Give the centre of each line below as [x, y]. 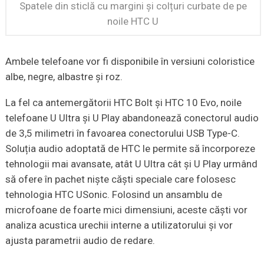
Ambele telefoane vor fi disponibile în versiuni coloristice [130, 61]
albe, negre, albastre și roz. [64, 76]
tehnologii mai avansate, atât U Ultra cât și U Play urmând [131, 164]
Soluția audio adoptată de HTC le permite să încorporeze [130, 148]
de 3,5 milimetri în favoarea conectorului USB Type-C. [122, 133]
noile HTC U [133, 21]
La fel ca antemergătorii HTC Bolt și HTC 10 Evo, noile [123, 102]
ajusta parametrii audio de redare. [80, 240]
